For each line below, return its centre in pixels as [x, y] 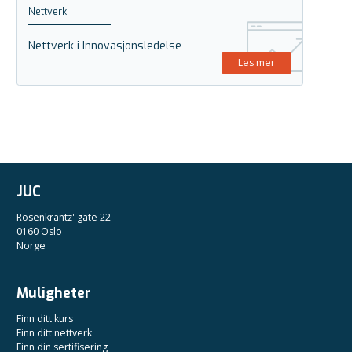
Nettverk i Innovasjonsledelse [105, 46]
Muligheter [54, 293]
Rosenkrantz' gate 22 [64, 217]
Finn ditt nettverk [54, 333]
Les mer [256, 62]
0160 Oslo [39, 231]
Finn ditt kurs [45, 319]
